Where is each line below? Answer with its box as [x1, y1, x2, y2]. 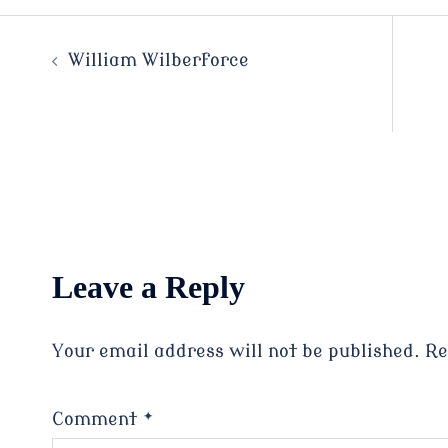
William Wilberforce [67, 50, 249, 71]
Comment [51, 409, 142, 430]
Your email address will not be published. [51, 341, 420, 362]
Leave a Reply [51, 269, 245, 306]
